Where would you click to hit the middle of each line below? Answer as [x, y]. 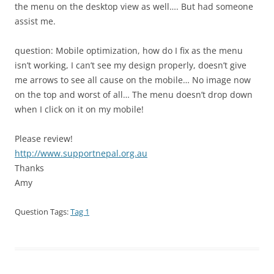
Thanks [29, 168]
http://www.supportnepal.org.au [81, 153]
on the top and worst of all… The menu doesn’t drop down [134, 94]
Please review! [44, 139]
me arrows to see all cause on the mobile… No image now [133, 80]
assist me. [35, 21]
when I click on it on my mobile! [80, 109]
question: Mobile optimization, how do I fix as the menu [129, 50]
